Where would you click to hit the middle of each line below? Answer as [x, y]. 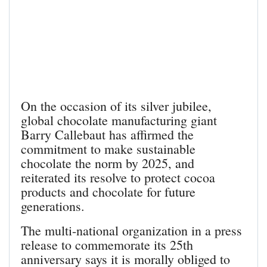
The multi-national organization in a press [131, 231]
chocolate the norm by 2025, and [108, 163]
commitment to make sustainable [108, 149]
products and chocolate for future [108, 192]
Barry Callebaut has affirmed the [107, 135]
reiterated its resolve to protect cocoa [118, 178]
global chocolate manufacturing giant [119, 120]
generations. [53, 206]
